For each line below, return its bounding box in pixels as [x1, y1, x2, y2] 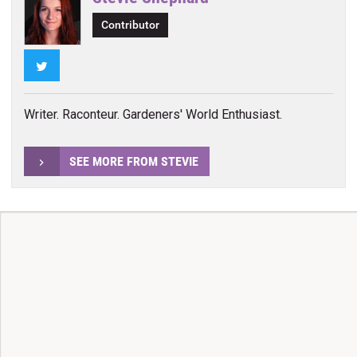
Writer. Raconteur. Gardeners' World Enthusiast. [23, 107, 282, 123]
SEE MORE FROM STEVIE [69, 153, 198, 169]
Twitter [47, 57, 87, 73]
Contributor [101, 18, 160, 33]
